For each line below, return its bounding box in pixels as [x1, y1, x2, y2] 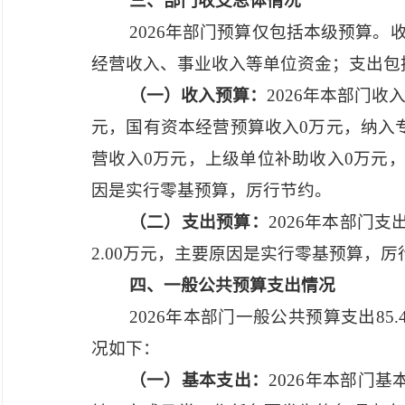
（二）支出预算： [128, 212, 268, 231]
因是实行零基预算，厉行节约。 [91, 181, 332, 200]
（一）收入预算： [128, 86, 268, 105]
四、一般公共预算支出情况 [128, 276, 335, 295]
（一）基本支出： [128, 371, 269, 390]
